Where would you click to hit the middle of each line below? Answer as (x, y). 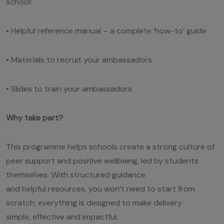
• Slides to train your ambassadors (69, 88)
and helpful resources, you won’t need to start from (100, 188)
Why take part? (34, 117)
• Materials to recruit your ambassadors (79, 59)
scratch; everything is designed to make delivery (94, 202)
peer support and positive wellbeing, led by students (102, 160)
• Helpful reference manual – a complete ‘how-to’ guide (106, 30)
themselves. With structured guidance (76, 174)
